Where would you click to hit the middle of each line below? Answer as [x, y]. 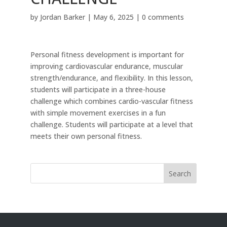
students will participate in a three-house [98, 89]
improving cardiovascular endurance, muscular [106, 66]
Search [180, 173]
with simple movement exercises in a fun [98, 113]
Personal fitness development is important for [107, 54]
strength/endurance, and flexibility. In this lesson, [111, 78]
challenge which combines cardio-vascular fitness [111, 101]
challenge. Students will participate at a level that [111, 124]
